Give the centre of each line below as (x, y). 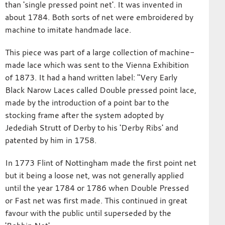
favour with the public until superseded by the (88, 213)
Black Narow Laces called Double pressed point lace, (100, 90)
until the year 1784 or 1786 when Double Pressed (97, 188)
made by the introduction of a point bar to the (87, 102)
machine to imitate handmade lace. (68, 29)
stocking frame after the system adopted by (84, 115)
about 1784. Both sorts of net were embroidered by (99, 17)
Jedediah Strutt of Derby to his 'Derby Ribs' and (91, 127)
